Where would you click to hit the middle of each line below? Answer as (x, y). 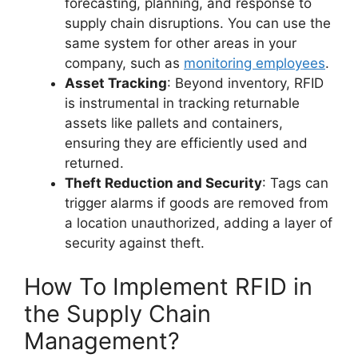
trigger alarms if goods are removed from (197, 203)
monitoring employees (255, 63)
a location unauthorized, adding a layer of (199, 223)
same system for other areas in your (181, 43)
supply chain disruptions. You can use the (198, 23)
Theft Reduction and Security (163, 183)
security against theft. (135, 243)
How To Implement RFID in (168, 287)
